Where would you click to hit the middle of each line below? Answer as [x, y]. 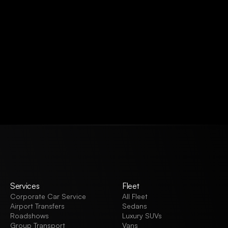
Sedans [135, 206]
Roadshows [30, 216]
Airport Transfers [37, 206]
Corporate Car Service [48, 196]
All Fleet [135, 196]
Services [25, 186]
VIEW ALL [43, 74]
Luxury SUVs [142, 216]
